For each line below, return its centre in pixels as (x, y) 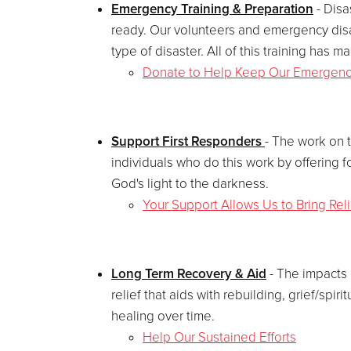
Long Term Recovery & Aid (189, 274)
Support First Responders (188, 142)
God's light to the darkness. (190, 184)
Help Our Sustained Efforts (219, 338)
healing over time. (163, 317)
